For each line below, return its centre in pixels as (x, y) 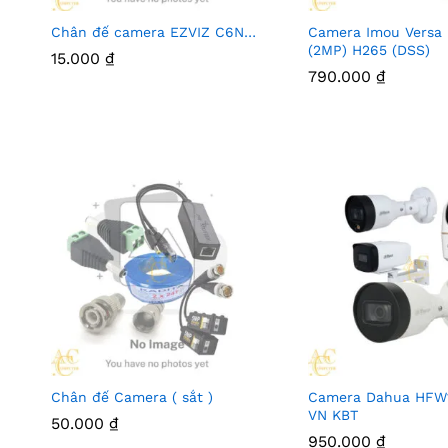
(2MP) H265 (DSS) (368, 49)
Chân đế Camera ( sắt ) (132, 397)
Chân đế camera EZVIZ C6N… (153, 31)
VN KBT (332, 415)
